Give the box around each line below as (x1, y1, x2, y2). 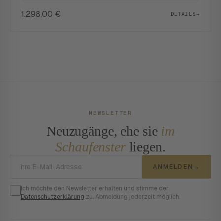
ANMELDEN (152, 163, 193, 171)
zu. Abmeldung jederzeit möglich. (84, 193, 180, 201)
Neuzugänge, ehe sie (46, 123, 161, 139)
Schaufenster (55, 139, 126, 154)
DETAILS (170, 10, 196, 17)
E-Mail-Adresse (110, 155, 162, 165)
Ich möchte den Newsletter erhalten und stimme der (21, 184, 169, 192)
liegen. (125, 139, 166, 154)
